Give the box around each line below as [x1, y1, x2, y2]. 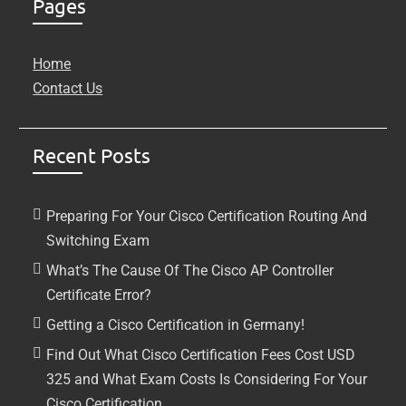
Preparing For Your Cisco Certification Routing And [46, 208, 368, 225]
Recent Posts [33, 143, 151, 167]
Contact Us [33, 80, 103, 97]
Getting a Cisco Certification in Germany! [46, 316, 305, 333]
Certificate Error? [46, 286, 152, 304]
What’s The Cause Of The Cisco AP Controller [46, 262, 334, 279]
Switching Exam [46, 232, 150, 249]
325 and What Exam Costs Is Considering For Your [46, 371, 368, 388]
